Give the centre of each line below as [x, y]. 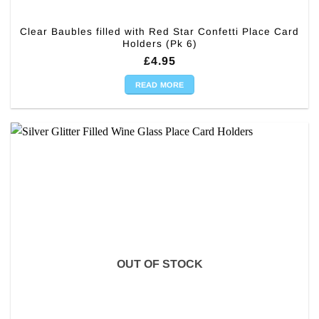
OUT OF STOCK [159, 263]
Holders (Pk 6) [159, 43]
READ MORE [159, 85]
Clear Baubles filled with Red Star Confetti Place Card [159, 31]
